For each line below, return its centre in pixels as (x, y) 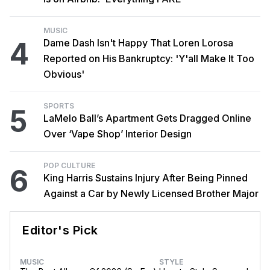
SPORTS (59, 106)
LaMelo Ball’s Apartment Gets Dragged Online (147, 118)
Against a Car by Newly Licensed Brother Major (151, 194)
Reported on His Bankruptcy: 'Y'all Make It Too (149, 59)
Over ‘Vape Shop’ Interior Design (118, 134)
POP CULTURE (69, 166)
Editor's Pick (60, 231)
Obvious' (64, 74)
